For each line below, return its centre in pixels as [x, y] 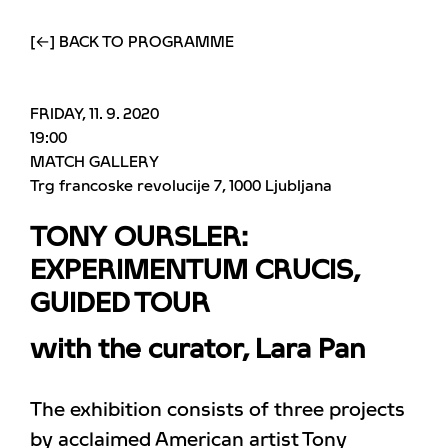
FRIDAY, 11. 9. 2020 [94, 114]
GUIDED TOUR [120, 304]
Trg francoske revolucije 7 [126, 186]
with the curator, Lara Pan [197, 350]
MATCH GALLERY [94, 162]
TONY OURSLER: [138, 238]
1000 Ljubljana [280, 186]
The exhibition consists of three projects [217, 410]
